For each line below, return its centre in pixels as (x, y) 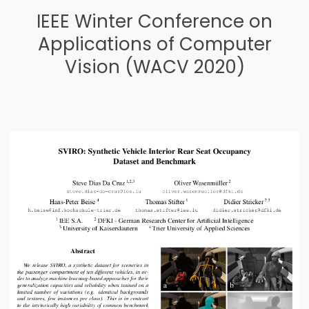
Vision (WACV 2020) (154, 67)
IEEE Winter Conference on (154, 22)
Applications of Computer (154, 44)
